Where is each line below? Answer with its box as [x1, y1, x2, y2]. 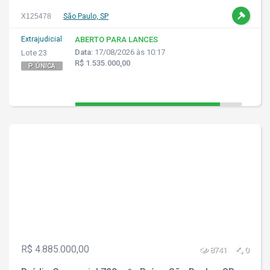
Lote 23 [21, 48, 47, 57]
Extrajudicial [21, 35, 62, 43]
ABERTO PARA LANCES [75, 35, 158, 44]
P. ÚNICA [28, 62, 55, 70]
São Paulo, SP [63, 12, 108, 20]
